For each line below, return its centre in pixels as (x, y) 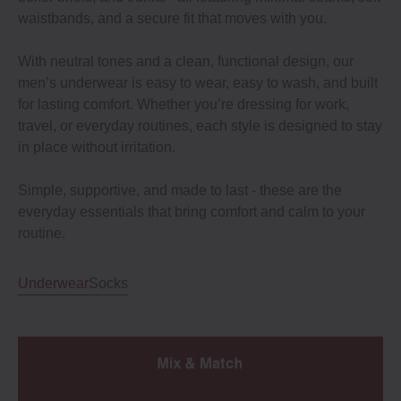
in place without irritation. (97, 147)
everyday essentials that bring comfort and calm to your (192, 212)
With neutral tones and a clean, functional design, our (186, 61)
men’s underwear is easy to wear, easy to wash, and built (198, 83)
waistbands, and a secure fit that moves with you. (172, 18)
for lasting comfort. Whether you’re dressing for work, (183, 104)
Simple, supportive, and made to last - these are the (180, 190)
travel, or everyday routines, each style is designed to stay (200, 126)
